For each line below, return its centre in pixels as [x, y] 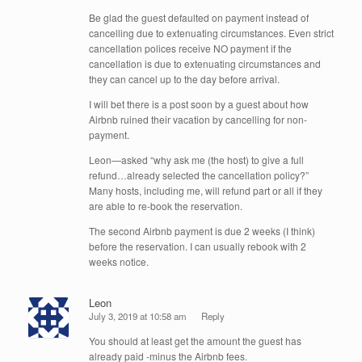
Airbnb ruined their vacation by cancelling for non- [198, 120]
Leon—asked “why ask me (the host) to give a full [196, 160]
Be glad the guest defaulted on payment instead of [199, 18]
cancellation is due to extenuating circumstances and [205, 64]
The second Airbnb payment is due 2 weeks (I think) [202, 231]
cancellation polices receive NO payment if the [190, 48]
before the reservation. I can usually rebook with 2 [198, 246]
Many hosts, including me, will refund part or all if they [206, 191]
